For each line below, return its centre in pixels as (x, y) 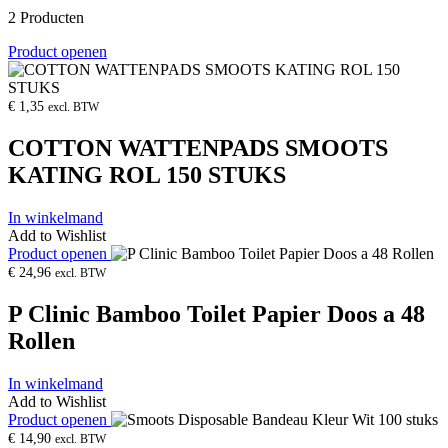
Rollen (41, 340)
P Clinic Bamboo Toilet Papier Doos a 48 (216, 313)
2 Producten (46, 18)
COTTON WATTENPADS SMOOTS (198, 148)
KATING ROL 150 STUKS (147, 175)
